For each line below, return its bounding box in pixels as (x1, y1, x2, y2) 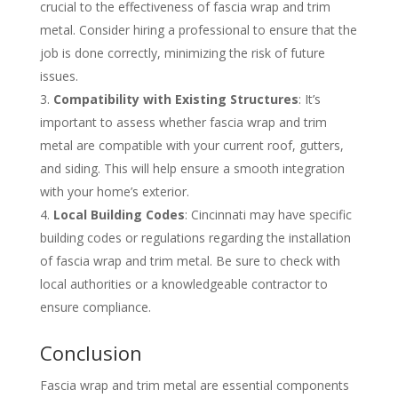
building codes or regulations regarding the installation (39, 229, 351, 247)
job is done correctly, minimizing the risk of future (39, 44, 325, 62)
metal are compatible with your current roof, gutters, (39, 137, 344, 155)
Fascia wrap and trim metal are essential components (39, 377, 349, 394)
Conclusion (39, 339, 142, 367)
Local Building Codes (52, 206, 185, 224)
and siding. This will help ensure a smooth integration (39, 160, 345, 178)
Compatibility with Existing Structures (52, 91, 298, 108)
